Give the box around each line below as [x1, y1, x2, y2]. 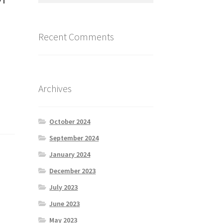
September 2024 [49, 133, 99, 143]
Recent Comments [38, 30, 114, 43]
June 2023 [49, 199, 80, 209]
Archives [38, 82, 72, 95]
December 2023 [49, 166, 96, 176]
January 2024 [49, 150, 91, 159]
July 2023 [49, 183, 78, 192]
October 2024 [49, 117, 91, 126]
